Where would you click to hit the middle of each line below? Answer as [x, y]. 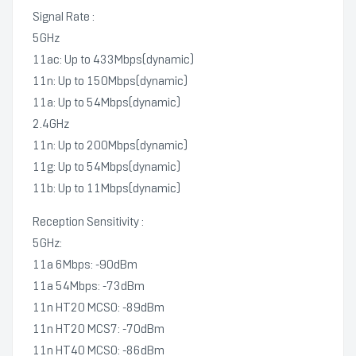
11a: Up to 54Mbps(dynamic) [106, 103]
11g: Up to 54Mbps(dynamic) [106, 167]
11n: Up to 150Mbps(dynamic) [110, 81]
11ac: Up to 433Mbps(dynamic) [113, 60]
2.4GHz [51, 124]
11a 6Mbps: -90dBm [85, 265]
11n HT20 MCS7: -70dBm [99, 329]
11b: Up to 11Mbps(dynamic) [106, 188]
